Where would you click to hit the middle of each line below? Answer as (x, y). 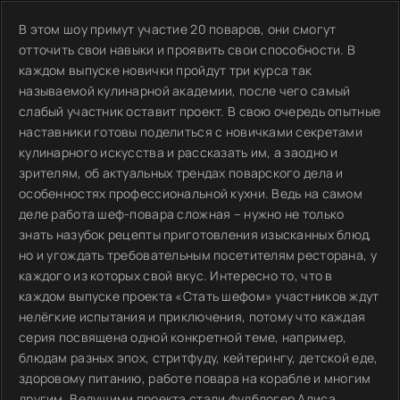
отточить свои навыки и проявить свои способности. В (187, 50)
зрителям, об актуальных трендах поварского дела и (181, 173)
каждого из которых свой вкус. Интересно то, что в (176, 275)
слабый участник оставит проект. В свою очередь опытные (200, 111)
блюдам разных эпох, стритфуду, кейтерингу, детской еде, (199, 358)
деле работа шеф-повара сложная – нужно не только (182, 214)
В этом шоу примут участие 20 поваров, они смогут (178, 29)
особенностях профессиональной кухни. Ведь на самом (191, 193)
